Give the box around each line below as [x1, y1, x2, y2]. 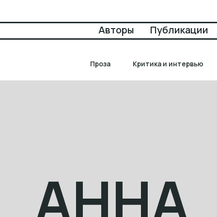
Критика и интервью [133, 59, 203, 68]
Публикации [150, 23, 208, 36]
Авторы [98, 23, 134, 36]
